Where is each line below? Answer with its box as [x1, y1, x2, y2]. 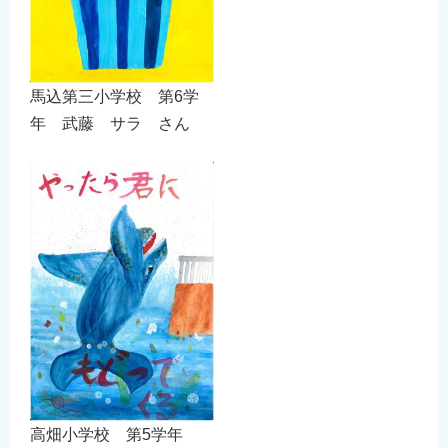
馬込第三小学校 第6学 [30, 88, 199, 106]
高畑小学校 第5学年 [30, 426, 199, 444]
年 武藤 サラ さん [30, 115, 190, 133]
